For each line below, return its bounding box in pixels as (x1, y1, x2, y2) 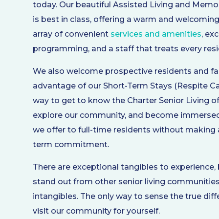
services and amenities (110, 29, 202, 39)
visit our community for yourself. (33, 206, 160, 216)
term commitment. (33, 139, 109, 149)
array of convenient (33, 29, 111, 39)
